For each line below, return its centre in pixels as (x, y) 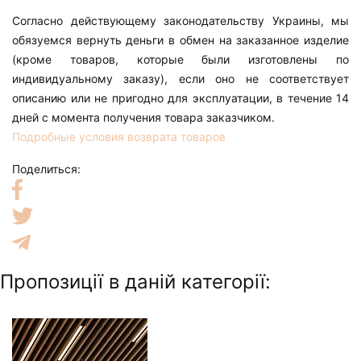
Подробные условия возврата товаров (119, 136)
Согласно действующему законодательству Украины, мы (180, 20)
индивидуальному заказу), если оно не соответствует (180, 78)
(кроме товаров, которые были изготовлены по (180, 59)
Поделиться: (46, 168)
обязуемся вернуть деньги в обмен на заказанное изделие (180, 39)
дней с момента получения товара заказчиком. (143, 117)
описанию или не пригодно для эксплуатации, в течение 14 (180, 98)
